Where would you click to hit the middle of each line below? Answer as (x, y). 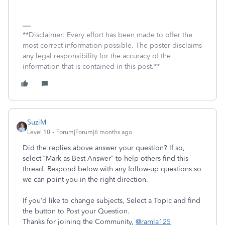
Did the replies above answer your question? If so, (104, 148)
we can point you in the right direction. (85, 180)
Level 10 (39, 132)
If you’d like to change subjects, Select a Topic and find (111, 201)
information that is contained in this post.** (91, 67)
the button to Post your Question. (76, 211)
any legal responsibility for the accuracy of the (97, 56)
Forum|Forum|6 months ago (94, 132)
